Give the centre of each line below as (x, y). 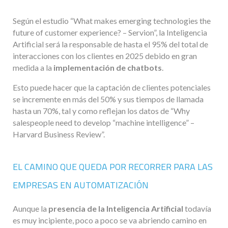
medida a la (33, 68)
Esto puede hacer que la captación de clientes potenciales (112, 88)
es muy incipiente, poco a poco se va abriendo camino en (110, 220)
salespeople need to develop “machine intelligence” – (104, 123)
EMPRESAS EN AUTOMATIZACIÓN (81, 185)
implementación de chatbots (108, 68)
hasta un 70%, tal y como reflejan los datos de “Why (101, 111)
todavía (197, 209)
